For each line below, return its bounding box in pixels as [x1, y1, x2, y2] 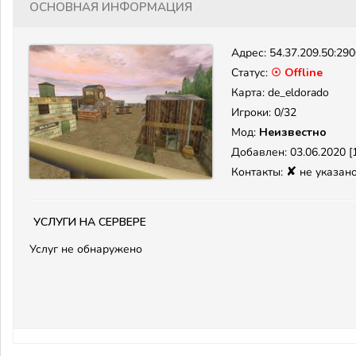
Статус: [231, 65, 271, 80]
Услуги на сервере [33, 210, 146, 231]
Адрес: [231, 45, 269, 60]
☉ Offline [271, 65, 323, 80]
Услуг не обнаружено [29, 242, 142, 257]
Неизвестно [259, 125, 327, 140]
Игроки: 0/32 [231, 105, 296, 120]
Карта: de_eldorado [231, 85, 329, 100]
